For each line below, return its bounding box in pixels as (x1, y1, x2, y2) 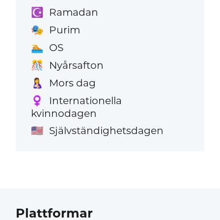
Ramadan (49, 5, 98, 18)
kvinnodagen (31, 107, 97, 120)
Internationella (49, 94, 122, 107)
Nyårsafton (49, 59, 104, 72)
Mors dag (49, 77, 96, 89)
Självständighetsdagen (49, 124, 164, 137)
